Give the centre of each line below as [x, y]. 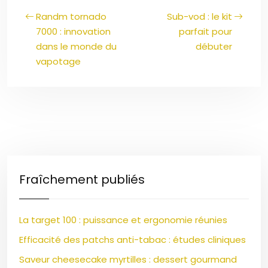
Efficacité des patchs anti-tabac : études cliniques [133, 240]
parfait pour [205, 31]
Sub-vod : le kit [200, 16]
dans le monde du [76, 46]
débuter [214, 46]
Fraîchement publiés [82, 179]
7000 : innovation [73, 31]
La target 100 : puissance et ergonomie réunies [123, 220]
